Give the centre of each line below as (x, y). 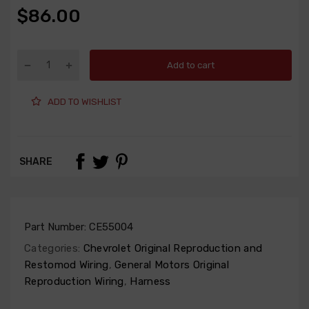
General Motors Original (170, 265)
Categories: (52, 249)
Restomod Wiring (67, 265)
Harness (149, 282)
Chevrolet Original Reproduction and (171, 249)
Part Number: (57, 227)
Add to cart (191, 65)
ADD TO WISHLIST (84, 101)
